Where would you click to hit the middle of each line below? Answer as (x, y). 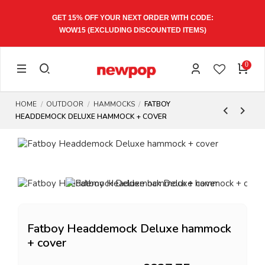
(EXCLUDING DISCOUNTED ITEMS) (146, 30)
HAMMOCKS (114, 104)
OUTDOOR (65, 104)
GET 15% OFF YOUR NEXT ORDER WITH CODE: (132, 18)
